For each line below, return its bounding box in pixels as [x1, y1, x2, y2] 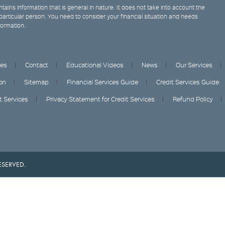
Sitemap [24, 77, 49, 86]
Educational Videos [66, 60, 124, 69]
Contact [25, 60, 48, 69]
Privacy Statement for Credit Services [46, 94, 155, 103]
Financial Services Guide [67, 77, 138, 86]
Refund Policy [173, 94, 213, 103]
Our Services [176, 60, 212, 69]
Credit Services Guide [156, 77, 219, 86]
